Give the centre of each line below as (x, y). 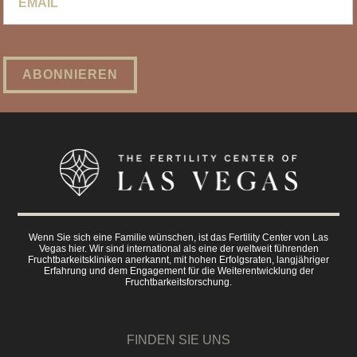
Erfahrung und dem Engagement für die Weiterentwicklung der (178, 271)
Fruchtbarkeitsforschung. (178, 282)
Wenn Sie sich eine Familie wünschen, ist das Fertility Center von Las (178, 237)
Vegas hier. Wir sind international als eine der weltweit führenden (178, 248)
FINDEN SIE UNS (178, 339)
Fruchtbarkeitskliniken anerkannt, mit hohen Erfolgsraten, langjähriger (178, 259)
